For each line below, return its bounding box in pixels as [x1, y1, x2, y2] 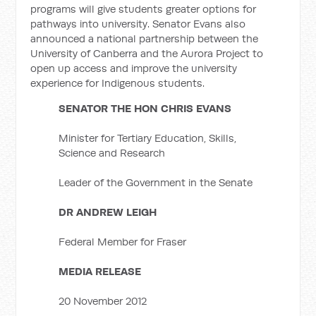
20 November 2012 [59, 294, 147, 308]
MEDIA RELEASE [59, 265, 142, 278]
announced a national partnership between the [30, 32, 259, 45]
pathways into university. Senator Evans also [30, 17, 246, 30]
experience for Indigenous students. [30, 76, 205, 90]
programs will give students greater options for [30, 2, 257, 16]
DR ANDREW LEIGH [59, 205, 157, 219]
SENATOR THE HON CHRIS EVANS [59, 102, 232, 115]
